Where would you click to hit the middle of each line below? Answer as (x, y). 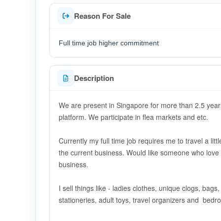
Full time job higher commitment (109, 43)
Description (94, 78)
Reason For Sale (102, 16)
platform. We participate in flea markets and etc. (133, 117)
